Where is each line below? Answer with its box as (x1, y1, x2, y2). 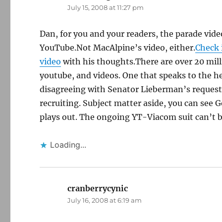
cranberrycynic (67, 183, 128, 193)
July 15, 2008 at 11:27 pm (67, 3, 144, 11)
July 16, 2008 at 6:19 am (67, 196, 142, 204)
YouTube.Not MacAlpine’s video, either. (40, 43, 196, 53)
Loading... (50, 140, 87, 150)
